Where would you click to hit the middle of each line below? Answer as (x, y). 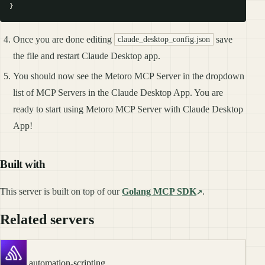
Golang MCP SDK (159, 192)
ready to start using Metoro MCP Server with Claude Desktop (128, 109)
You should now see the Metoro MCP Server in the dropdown (129, 76)
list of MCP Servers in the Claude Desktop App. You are (118, 92)
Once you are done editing (64, 39)
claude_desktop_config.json (164, 39)
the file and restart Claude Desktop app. (87, 56)
